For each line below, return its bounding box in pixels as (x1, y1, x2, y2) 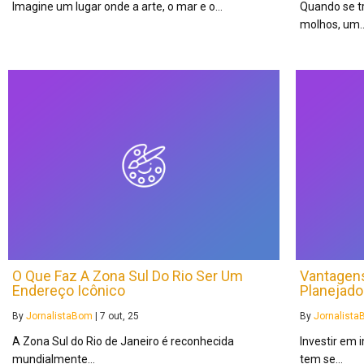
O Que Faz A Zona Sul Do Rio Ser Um (12, 267, 243, 285)
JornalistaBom (26, 310, 93, 323)
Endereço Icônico (12, 282, 125, 300)
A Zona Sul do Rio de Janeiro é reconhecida (12, 335, 234, 349)
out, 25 (108, 310, 139, 323)
